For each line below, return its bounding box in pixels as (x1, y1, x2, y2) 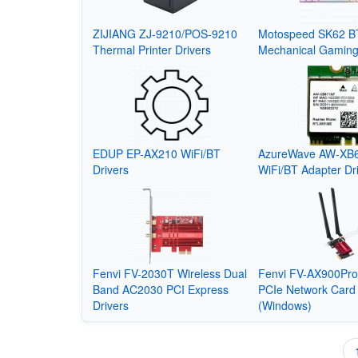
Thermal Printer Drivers (92, 41, 211, 58)
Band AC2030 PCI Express (92, 280, 229, 297)
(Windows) (258, 296, 312, 313)
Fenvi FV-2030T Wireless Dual (92, 265, 247, 281)
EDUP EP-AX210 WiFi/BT (92, 145, 221, 161)
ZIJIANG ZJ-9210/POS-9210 (92, 25, 237, 42)
